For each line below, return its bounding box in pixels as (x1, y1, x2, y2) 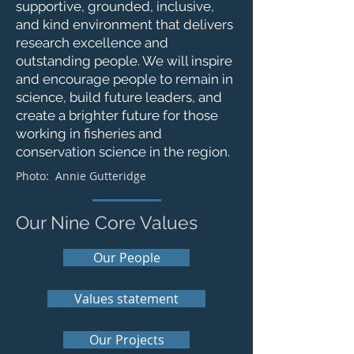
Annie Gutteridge (55, 168, 146, 183)
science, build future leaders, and (16, 89, 222, 105)
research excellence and (16, 35, 168, 51)
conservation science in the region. (16, 144, 230, 160)
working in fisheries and (16, 126, 162, 141)
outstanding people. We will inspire (16, 53, 232, 69)
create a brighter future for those (16, 107, 218, 123)
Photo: (16, 168, 55, 183)
